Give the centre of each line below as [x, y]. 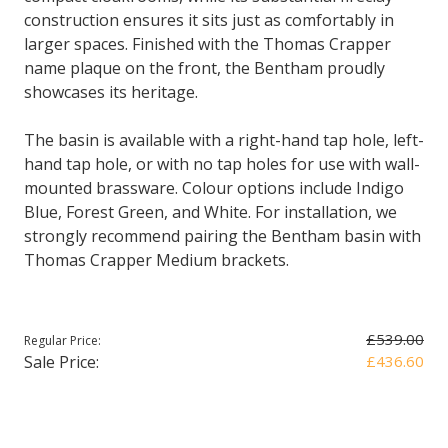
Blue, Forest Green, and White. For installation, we [210, 212]
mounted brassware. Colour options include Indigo [214, 188]
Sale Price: [61, 362]
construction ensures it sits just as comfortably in [209, 20]
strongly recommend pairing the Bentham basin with [222, 236]
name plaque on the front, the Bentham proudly [204, 68]
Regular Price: [62, 340]
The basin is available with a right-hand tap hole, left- [224, 140]
